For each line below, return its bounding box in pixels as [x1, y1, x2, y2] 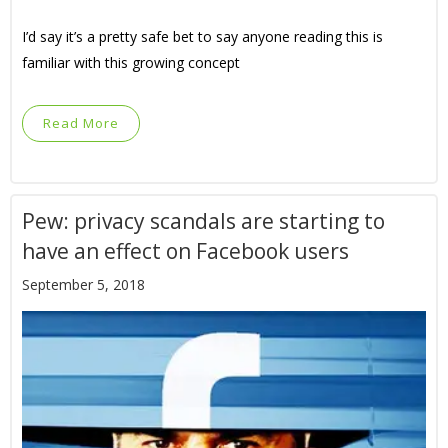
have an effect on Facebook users [22, 237, 349, 266]
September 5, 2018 [22, 275, 145, 295]
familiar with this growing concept [22, 53, 240, 73]
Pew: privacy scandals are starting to [22, 207, 385, 236]
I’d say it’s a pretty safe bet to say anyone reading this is [22, 27, 383, 47]
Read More [43, 114, 119, 133]
